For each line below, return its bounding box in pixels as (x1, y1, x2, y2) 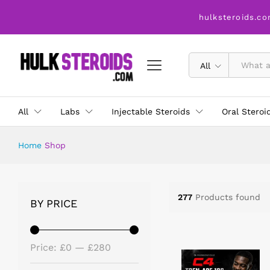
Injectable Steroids (111, 106, 190, 116)
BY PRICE (30, 196, 77, 210)
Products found (195, 192, 260, 202)
